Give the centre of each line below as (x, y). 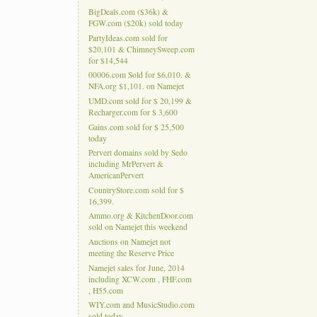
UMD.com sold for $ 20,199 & (140, 101)
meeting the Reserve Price (131, 253)
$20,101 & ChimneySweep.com (141, 50)
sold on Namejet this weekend (138, 227)
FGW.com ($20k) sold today (136, 23)
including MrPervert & (126, 164)
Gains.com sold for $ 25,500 (136, 127)
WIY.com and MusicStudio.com (141, 305)
